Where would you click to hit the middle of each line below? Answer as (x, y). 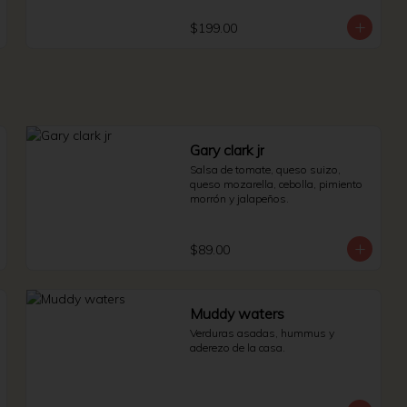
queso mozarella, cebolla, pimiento (276, 184)
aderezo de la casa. (238, 347)
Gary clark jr (227, 150)
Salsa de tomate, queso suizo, (265, 169)
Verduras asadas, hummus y (262, 333)
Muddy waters (237, 313)
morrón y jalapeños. (239, 199)
